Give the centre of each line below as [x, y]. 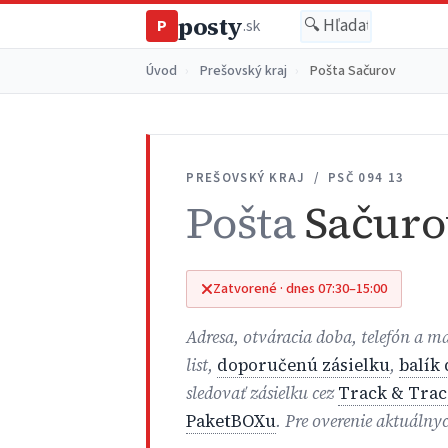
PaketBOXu [231, 421]
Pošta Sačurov [352, 70]
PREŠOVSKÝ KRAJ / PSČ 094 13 [295, 177]
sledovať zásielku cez [262, 393]
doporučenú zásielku [304, 365]
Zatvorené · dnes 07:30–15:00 [300, 289]
